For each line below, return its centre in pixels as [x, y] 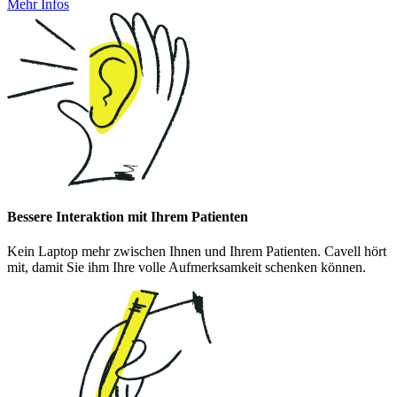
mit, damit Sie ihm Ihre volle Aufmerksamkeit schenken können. [187, 267]
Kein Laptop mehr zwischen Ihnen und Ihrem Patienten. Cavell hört [197, 251]
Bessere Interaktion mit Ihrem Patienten [128, 216]
